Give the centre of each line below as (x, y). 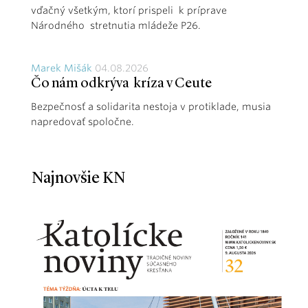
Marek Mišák (62, 68)
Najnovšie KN (78, 178)
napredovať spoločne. (82, 121)
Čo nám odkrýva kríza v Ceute (121, 84)
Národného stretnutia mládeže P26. (116, 25)
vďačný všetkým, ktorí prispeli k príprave (129, 10)
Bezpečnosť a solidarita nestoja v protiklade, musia (151, 106)
